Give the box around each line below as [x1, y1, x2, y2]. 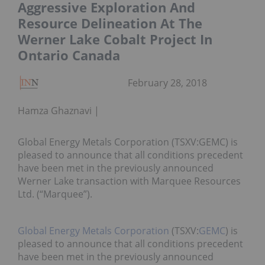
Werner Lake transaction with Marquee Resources [18, 174, 241, 188]
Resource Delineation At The [18, 14, 202, 33]
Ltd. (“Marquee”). [18, 188, 92, 201]
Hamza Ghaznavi [18, 104, 92, 118]
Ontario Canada [18, 46, 120, 64]
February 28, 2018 [128, 76, 207, 90]
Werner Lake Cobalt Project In [18, 30, 212, 49]
